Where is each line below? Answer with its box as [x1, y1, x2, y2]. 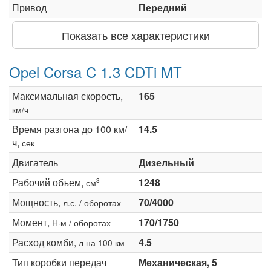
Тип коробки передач [12, 255, 106, 269]
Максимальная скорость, [12, 88, 123, 103]
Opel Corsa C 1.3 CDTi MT [9, 60, 182, 82]
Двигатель [12, 155, 58, 169]
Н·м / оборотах [52, 216, 111, 229]
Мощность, [12, 195, 63, 209]
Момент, [12, 215, 52, 229]
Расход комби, [12, 235, 79, 249]
